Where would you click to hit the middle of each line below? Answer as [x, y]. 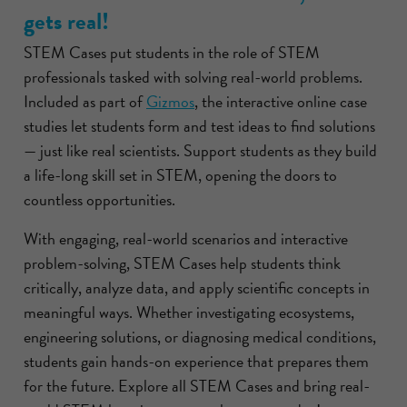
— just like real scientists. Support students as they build [200, 150]
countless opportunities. [99, 199]
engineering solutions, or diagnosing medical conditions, [200, 336]
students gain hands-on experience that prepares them [196, 361]
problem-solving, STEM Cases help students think [182, 263]
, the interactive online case [281, 101]
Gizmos [170, 101]
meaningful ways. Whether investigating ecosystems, [189, 312]
